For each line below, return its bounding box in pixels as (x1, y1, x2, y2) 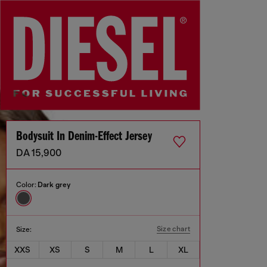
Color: (16, 181, 38, 190)
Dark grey (38, 181, 70, 190)
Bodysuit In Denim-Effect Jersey (16, 130, 152, 144)
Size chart (157, 225, 190, 234)
